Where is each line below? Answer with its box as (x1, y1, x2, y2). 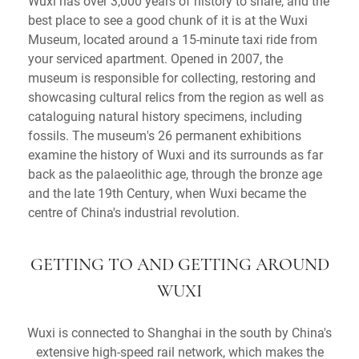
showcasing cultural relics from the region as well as (28, 87, 324, 105)
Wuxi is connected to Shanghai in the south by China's (27, 323, 332, 341)
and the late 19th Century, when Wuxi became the (28, 184, 306, 201)
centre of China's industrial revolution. (28, 203, 240, 220)
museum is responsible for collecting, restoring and (28, 68, 316, 86)
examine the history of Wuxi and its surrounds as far (28, 145, 323, 163)
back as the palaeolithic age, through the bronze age (28, 164, 322, 182)
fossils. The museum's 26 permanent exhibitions (28, 126, 301, 143)
